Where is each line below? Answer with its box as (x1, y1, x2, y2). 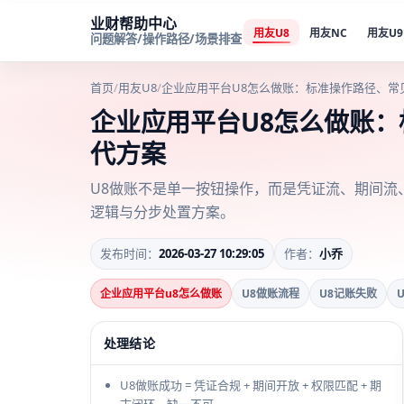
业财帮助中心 (90, 14, 177, 33)
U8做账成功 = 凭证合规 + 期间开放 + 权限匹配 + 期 (120, 377, 381, 393)
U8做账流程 (242, 286, 299, 301)
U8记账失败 (319, 286, 377, 301)
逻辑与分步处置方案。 (90, 202, 234, 222)
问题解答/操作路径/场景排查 (90, 31, 242, 47)
